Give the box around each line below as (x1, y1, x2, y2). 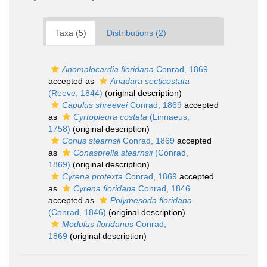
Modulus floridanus (62, 219, 133, 229)
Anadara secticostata (110, 76, 190, 86)
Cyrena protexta (62, 172, 123, 181)
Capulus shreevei (62, 100, 128, 110)
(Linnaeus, (147, 112, 190, 122)
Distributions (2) (107, 28, 166, 38)
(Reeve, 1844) (48, 88, 103, 98)
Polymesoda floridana (110, 195, 192, 205)
